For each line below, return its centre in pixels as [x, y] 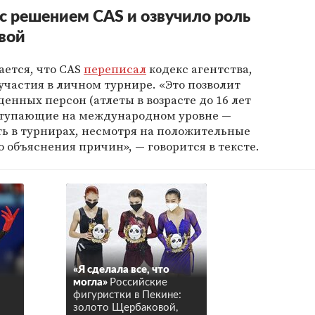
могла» [90, 282]
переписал [115, 69]
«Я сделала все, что [121, 270]
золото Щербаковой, [126, 308]
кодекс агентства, [199, 69]
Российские [139, 282]
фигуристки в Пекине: [127, 295]
